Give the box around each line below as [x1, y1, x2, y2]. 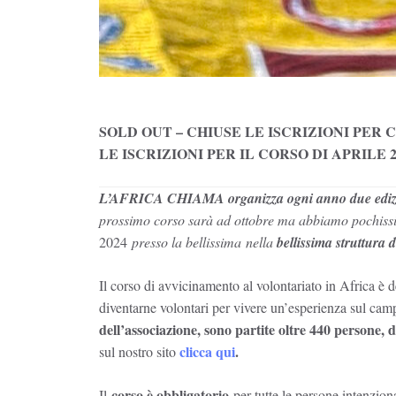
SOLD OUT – [99, 120, 187, 141]
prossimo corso [99, 209, 188, 229]
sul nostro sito [99, 341, 179, 361]
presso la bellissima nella [132, 232, 277, 251]
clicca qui [179, 340, 235, 362]
